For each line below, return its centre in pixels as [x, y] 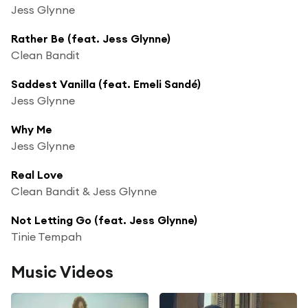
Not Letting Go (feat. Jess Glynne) [104, 220]
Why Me [32, 129]
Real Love [37, 174]
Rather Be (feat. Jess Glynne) [91, 38]
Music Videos [62, 272]
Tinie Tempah [46, 236]
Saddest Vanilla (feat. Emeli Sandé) [106, 84]
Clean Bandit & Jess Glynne [84, 191]
